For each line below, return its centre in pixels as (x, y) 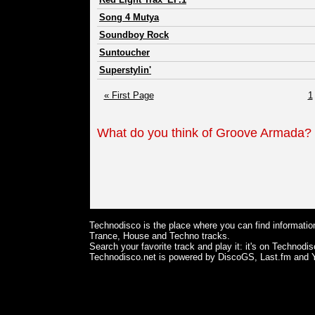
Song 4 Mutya (129, 18)
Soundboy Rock (134, 35)
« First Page (129, 96)
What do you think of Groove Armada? (204, 133)
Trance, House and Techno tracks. (160, 236)
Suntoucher (124, 53)
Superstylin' (125, 70)
